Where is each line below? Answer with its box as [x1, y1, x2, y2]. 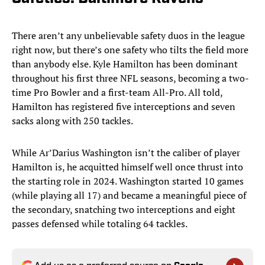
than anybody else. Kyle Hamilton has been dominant [12, 57, 238, 71]
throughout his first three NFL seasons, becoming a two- [12, 72, 249, 85]
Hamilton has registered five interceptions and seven [12, 100, 235, 114]
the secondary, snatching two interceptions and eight [12, 203, 235, 216]
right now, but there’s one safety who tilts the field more [12, 43, 248, 57]
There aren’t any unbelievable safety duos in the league [12, 29, 245, 43]
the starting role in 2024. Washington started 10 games [12, 174, 244, 188]
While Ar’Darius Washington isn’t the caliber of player [12, 146, 240, 160]
